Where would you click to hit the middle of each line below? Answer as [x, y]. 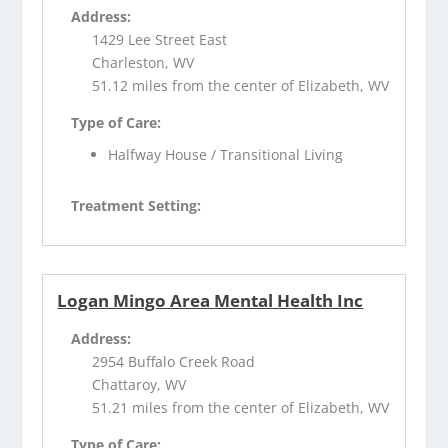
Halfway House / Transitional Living [226, 155]
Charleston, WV [143, 62]
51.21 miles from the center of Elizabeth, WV [241, 408]
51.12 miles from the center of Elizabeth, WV [241, 85]
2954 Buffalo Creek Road [174, 362]
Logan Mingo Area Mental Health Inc [210, 301]
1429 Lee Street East [160, 39]
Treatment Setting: [136, 206]
